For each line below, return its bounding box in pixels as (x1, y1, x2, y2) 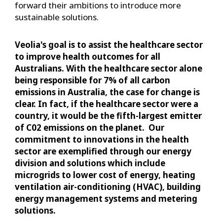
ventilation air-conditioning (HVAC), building (15, 181, 201, 193)
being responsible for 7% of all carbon (15, 74, 170, 86)
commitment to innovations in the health (15, 134, 189, 146)
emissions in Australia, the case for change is (15, 86, 200, 98)
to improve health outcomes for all (15, 51, 160, 63)
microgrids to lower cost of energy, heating (15, 169, 195, 181)
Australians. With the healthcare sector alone (15, 63, 202, 74)
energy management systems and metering (15, 193, 197, 205)
